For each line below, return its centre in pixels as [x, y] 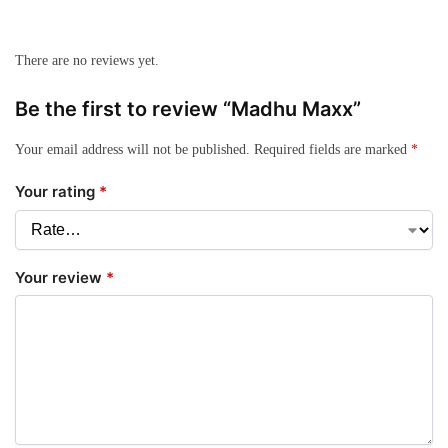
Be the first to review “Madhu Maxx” [188, 108]
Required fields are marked [332, 149]
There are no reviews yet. [87, 60]
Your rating [57, 192]
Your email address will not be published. [132, 149]
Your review [60, 277]
